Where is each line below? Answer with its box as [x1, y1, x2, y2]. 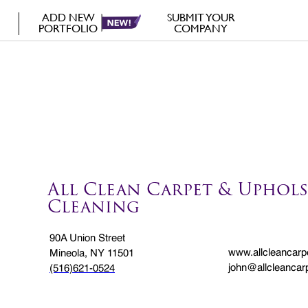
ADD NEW [41, 11, 95, 24]
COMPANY [174, 22, 228, 35]
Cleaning [47, 199, 140, 217]
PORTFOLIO [38, 22, 98, 35]
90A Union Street [49, 233, 125, 243]
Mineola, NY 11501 [49, 248, 134, 258]
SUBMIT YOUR [166, 11, 235, 24]
